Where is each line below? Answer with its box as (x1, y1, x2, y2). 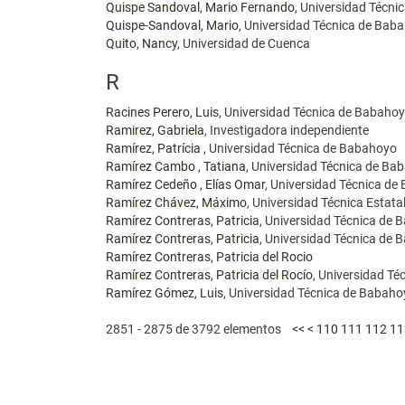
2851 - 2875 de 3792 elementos (106, 322, 292, 336)
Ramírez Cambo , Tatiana (106, 159, 246, 174)
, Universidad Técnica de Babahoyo (203, 141, 397, 155)
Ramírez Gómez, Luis (106, 286, 223, 300)
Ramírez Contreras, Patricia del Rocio (106, 250, 313, 264)
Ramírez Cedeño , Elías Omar (106, 177, 265, 192)
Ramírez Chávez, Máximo (106, 195, 247, 210)
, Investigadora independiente (204, 123, 369, 137)
